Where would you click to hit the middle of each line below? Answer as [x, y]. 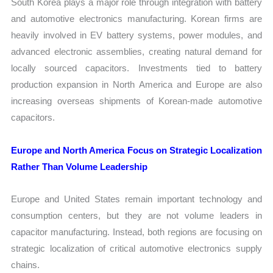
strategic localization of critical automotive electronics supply [136, 248]
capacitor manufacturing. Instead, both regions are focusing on [136, 232]
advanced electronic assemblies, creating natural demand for [136, 52]
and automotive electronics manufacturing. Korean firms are [136, 19]
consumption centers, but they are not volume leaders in [136, 215]
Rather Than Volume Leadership [80, 166]
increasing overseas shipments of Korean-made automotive [136, 101]
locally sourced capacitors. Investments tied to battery [136, 68]
